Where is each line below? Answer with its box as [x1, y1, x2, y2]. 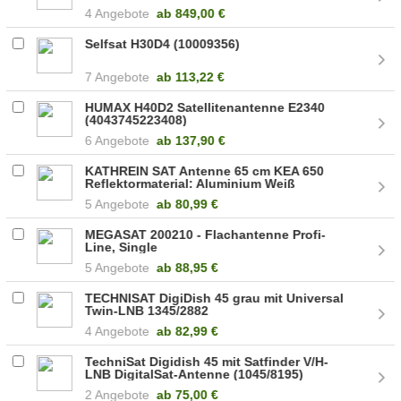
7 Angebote [85, 69, 150, 84]
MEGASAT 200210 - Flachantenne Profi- [85, 226, 327, 242]
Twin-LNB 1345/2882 [85, 303, 209, 318]
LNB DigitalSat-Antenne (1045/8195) [85, 366, 304, 381]
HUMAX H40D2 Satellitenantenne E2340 [85, 99, 326, 115]
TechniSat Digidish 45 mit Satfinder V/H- [85, 354, 329, 369]
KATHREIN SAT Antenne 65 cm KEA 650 [85, 163, 325, 178]
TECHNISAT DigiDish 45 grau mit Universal [85, 290, 345, 305]
